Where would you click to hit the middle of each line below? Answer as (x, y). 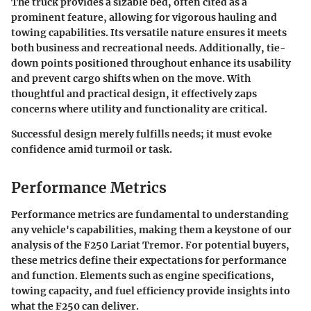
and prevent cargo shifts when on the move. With (131, 79)
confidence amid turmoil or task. (92, 150)
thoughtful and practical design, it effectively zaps (134, 94)
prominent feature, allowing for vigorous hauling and (144, 18)
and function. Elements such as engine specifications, (143, 275)
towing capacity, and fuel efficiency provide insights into (151, 291)
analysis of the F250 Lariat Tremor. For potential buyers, (150, 245)
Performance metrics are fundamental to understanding (150, 214)
